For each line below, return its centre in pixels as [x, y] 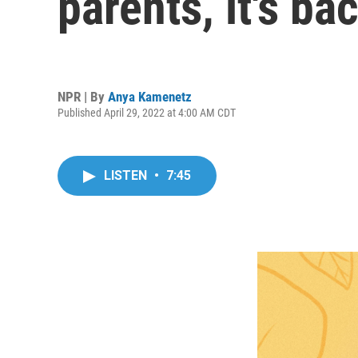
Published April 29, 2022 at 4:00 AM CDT [147, 112]
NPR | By [83, 96]
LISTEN [127, 175]
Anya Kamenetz [150, 96]
